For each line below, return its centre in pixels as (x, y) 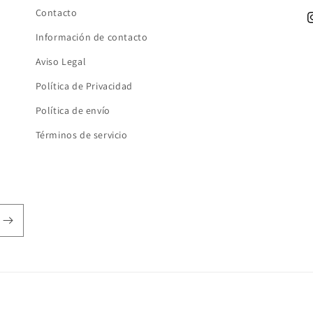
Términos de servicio (81, 135)
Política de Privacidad (84, 86)
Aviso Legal (61, 62)
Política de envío (73, 111)
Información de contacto (92, 37)
